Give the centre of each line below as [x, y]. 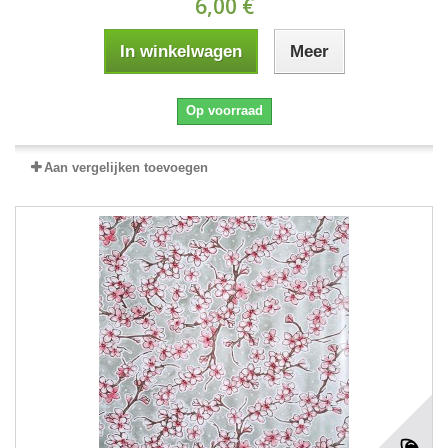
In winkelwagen [180, 51]
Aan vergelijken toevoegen [126, 167]
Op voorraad [224, 110]
